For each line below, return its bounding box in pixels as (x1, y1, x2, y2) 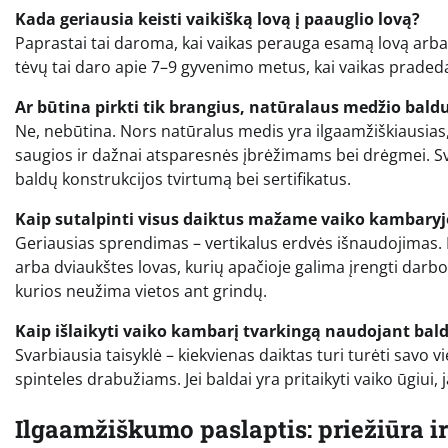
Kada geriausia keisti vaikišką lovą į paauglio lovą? (15, 7, 420, 30)
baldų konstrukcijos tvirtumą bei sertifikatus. (15, 167, 351, 190)
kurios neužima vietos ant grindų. (15, 279, 267, 302)
